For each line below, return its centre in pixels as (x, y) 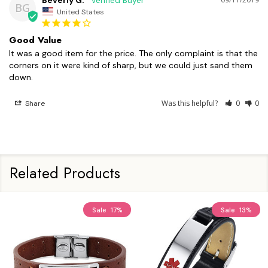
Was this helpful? (191, 103)
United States (80, 12)
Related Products (65, 173)
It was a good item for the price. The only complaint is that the (133, 53)
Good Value (35, 40)
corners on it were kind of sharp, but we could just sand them (131, 65)
